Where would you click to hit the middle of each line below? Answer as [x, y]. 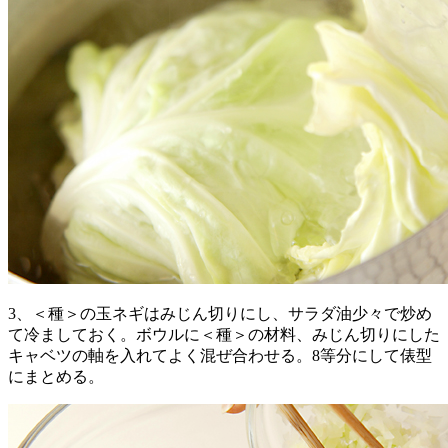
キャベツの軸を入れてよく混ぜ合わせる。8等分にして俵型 [220, 355]
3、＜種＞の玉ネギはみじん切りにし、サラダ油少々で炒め [220, 313]
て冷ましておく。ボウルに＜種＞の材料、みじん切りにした [224, 334]
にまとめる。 [56, 376]
